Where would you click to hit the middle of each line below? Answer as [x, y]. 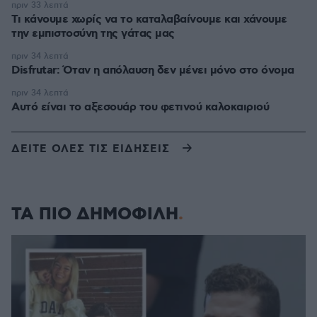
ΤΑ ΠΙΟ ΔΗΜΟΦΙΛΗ [95, 214]
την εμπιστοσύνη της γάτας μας [93, 34]
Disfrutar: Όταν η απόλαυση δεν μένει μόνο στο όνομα [153, 70]
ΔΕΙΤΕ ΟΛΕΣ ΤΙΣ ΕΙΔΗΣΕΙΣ [91, 149]
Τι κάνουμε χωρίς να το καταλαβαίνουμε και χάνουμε [149, 19]
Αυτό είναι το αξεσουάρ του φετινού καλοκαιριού [140, 107]
